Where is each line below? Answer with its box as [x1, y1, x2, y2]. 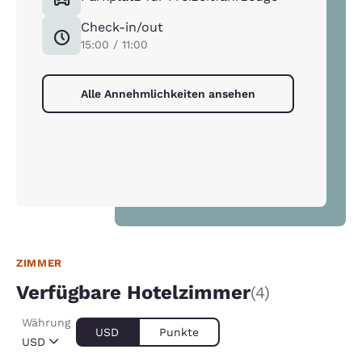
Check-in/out [81, 19, 163, 36]
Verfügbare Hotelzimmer [16, 281, 250, 305]
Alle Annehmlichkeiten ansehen [81, 87, 255, 101]
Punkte [159, 326, 199, 339]
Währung [22, 316, 70, 330]
